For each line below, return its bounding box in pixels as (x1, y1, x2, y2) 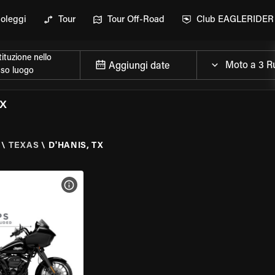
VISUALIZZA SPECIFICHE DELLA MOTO (75, 181, 214, 188)
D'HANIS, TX (48, 142, 104, 150)
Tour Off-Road (107, 15, 165, 25)
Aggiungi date (109, 61, 169, 71)
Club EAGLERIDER (196, 15, 274, 25)
